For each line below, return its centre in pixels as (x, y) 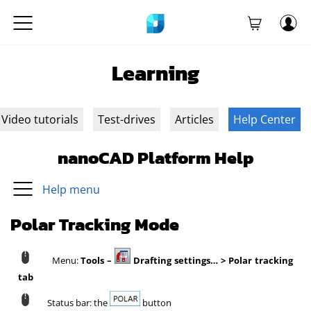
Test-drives (127, 119)
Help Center (264, 119)
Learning (155, 73)
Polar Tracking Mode (95, 224)
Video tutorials (40, 119)
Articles (194, 119)
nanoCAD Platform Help (155, 158)
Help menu (70, 190)
